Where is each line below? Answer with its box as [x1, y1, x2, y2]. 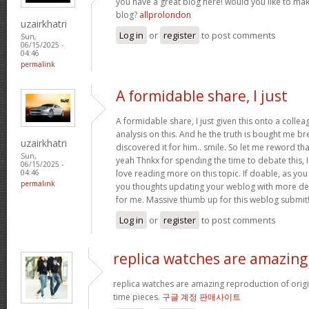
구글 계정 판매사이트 [162, 290, 241, 303]
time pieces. [113, 290, 162, 303]
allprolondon [139, 8, 191, 21]
